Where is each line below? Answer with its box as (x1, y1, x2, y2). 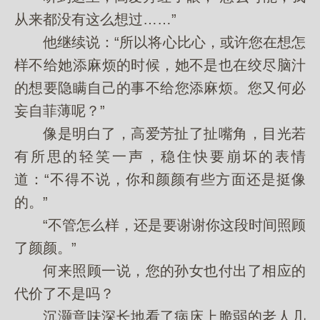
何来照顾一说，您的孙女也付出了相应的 (14, 263, 306, 279)
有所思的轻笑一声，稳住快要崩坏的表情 (14, 149, 306, 164)
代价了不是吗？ (14, 286, 114, 301)
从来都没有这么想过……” (14, 11, 176, 27)
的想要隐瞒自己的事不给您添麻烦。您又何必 (14, 80, 306, 96)
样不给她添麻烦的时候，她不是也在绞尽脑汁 (14, 57, 306, 73)
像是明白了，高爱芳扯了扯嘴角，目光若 (14, 126, 306, 141)
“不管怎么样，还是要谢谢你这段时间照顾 (14, 217, 306, 233)
